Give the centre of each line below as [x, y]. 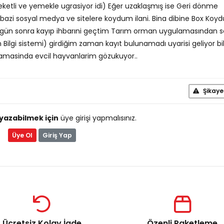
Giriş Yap [57, 135]
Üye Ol [22, 135]
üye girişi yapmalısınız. [97, 118]
